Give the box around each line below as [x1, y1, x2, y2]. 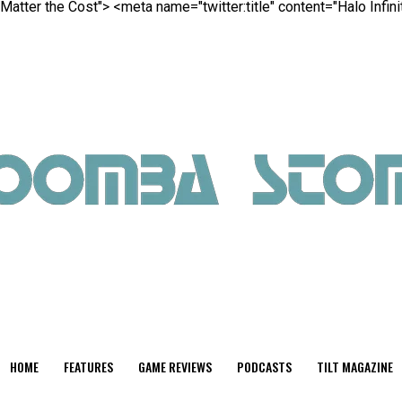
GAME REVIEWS [137, 357, 212, 376]
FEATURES [63, 357, 113, 376]
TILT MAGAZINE [316, 357, 393, 376]
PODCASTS [236, 357, 292, 376]
